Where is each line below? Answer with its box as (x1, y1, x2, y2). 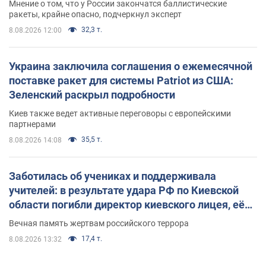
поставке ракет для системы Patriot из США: (9, 74, 233, 87)
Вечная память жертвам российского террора (9, 218, 189, 228)
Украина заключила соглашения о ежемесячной (9, 59, 252, 72)
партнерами (9, 119, 56, 129)
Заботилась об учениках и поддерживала (9, 169, 216, 182)
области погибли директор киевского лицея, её (9, 198, 245, 211)
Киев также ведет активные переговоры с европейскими (9, 108, 231, 118)
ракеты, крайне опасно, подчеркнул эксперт (9, 9, 182, 19)
